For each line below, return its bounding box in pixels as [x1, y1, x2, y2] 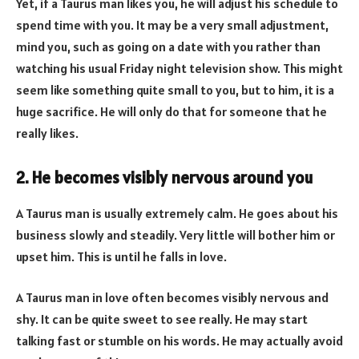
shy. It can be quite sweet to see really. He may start [16, 311, 308, 328]
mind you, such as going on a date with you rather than [16, 38, 321, 54]
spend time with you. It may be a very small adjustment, [16, 16, 329, 33]
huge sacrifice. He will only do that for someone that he [16, 103, 327, 119]
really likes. [16, 124, 79, 141]
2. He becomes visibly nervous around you [16, 167, 313, 189]
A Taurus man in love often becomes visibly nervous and [16, 289, 329, 306]
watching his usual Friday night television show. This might [16, 59, 343, 76]
